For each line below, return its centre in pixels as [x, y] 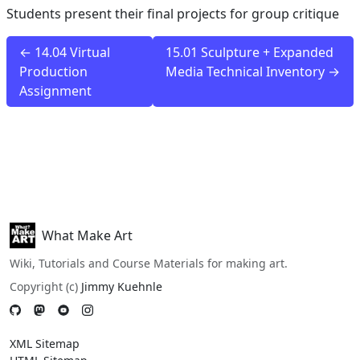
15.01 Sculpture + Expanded [250, 53]
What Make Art [87, 236]
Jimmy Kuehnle [122, 287]
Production [53, 72]
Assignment [55, 91]
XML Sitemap [45, 344]
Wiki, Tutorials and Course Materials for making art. [149, 264]
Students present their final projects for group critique [173, 14]
